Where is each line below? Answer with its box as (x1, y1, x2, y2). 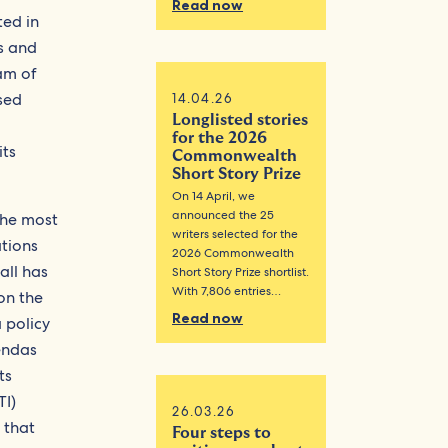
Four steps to (172, 425, 272, 442)
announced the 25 (172, 207, 275, 224)
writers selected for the (172, 226, 299, 243)
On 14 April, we (172, 188, 256, 205)
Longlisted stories (172, 112, 309, 129)
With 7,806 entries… (172, 283, 282, 300)
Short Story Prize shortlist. (172, 264, 310, 281)
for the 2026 (172, 130, 268, 147)
